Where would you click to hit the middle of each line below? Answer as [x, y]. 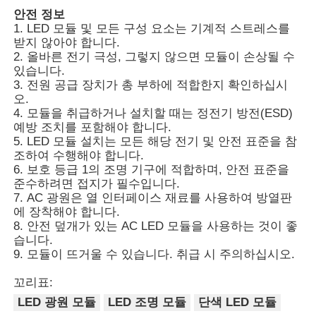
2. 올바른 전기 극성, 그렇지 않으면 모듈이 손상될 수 [154, 56]
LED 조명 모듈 [147, 303]
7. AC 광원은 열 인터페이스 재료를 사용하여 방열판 [153, 197]
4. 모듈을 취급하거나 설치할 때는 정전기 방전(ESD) [153, 113]
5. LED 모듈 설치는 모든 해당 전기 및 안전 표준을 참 [156, 141]
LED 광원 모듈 [57, 303]
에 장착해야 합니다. [67, 212]
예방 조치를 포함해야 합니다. [95, 127]
